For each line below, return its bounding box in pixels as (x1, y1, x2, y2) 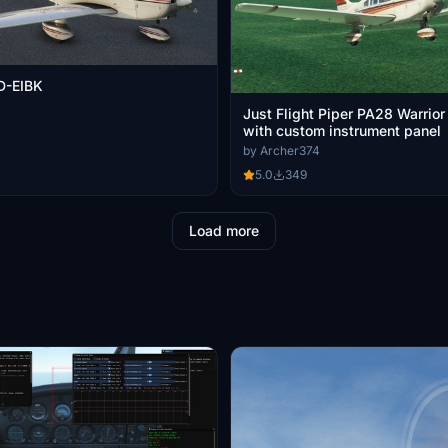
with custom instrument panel (243, 122, 441, 140)
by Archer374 (243, 143, 320, 159)
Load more (189, 222, 259, 240)
